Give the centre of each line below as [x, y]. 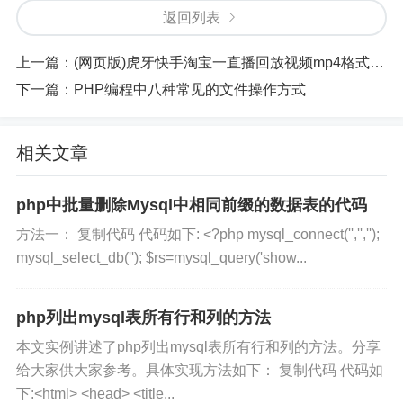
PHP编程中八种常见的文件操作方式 [190, 90]
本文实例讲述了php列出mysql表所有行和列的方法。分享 [198, 347]
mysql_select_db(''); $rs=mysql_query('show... [161, 258]
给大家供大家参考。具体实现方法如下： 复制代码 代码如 [200, 370]
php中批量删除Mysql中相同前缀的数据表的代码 [192, 205]
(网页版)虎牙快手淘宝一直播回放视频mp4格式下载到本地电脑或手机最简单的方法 [222, 63]
